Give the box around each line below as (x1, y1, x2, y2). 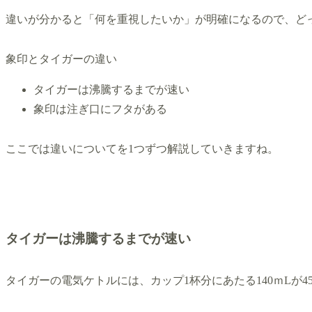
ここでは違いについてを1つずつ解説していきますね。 (6, 143, 279, 155)
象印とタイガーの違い (6, 53, 117, 65)
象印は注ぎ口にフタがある (33, 103, 167, 116)
